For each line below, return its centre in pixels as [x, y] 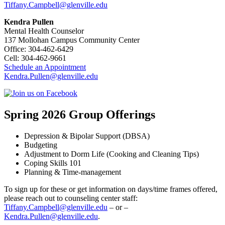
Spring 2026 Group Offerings [80, 115]
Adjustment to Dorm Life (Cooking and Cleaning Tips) [111, 154]
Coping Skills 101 [53, 163]
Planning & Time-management [73, 172]
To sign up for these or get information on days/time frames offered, [111, 189]
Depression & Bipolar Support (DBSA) [87, 136]
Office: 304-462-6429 [39, 49]
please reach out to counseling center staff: [71, 198]
